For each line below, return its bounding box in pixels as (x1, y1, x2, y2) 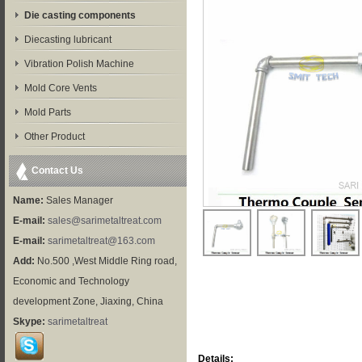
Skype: (13, 316, 45, 328)
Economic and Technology (13, 276, 129, 288)
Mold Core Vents (24, 82, 97, 95)
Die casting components (24, 10, 136, 22)
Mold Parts (24, 107, 71, 119)
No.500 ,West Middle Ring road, (35, 255, 177, 267)
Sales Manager (44, 195, 113, 207)
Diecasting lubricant (24, 34, 112, 46)
